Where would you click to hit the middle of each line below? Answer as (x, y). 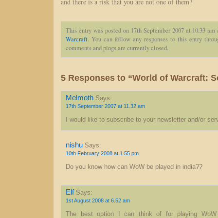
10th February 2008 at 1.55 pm (102, 153)
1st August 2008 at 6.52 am (98, 200)
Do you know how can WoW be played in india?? (134, 167)
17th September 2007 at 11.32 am (105, 106)
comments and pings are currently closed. (117, 48)
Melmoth (80, 98)
